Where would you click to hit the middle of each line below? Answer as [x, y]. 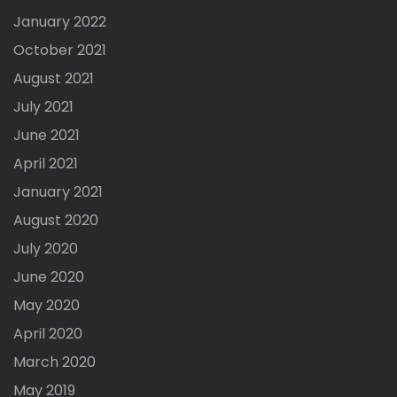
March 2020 [54, 362]
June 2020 [49, 277]
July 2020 [46, 249]
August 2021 [54, 79]
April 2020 [48, 334]
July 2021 [43, 107]
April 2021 [46, 164]
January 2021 [58, 192]
